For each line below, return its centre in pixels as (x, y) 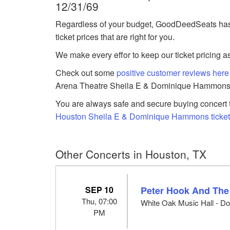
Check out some (86, 72)
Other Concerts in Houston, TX (131, 154)
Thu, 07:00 (100, 201)
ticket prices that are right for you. (115, 36)
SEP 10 (100, 189)
